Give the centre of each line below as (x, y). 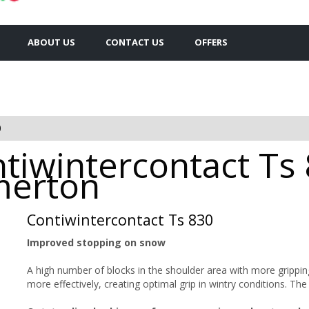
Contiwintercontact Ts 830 (120, 219)
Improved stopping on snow (96, 242)
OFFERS (211, 42)
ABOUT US (51, 42)
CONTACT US (135, 42)
